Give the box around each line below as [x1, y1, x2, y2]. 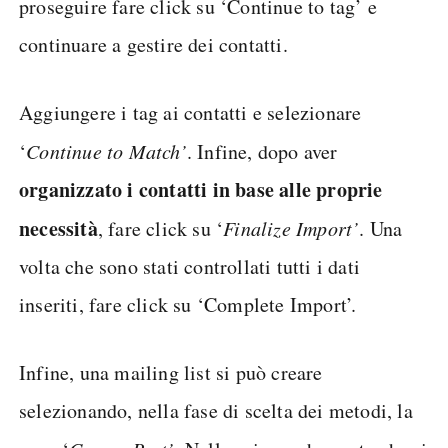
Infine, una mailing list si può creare [19, 359, 323, 387]
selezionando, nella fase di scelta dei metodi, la [19, 397, 413, 425]
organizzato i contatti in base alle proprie [19, 175, 383, 205]
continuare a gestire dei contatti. [19, 31, 288, 59]
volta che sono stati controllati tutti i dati [19, 253, 361, 281]
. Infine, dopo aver [186, 138, 338, 166]
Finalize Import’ [223, 215, 360, 242]
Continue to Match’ [26, 138, 187, 165]
